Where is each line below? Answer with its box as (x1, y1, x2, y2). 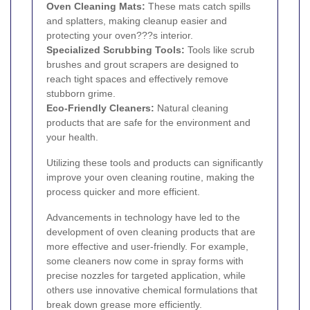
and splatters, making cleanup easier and (46, 15, 227, 27)
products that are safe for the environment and (46, 117, 250, 129)
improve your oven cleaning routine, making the (46, 172, 255, 183)
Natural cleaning (154, 102, 228, 114)
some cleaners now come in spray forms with (46, 255, 244, 267)
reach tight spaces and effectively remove (46, 73, 228, 85)
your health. (46, 131, 98, 143)
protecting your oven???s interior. (46, 30, 193, 42)
